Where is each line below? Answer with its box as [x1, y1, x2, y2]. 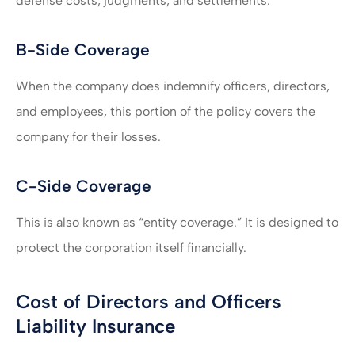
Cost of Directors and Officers [16, 290, 281, 314]
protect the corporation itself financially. [16, 240, 246, 256]
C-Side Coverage [16, 176, 151, 197]
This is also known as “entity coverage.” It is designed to [16, 215, 338, 231]
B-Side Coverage [16, 40, 150, 60]
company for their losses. [16, 129, 161, 145]
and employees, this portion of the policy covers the [16, 104, 315, 120]
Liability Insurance [16, 315, 175, 338]
